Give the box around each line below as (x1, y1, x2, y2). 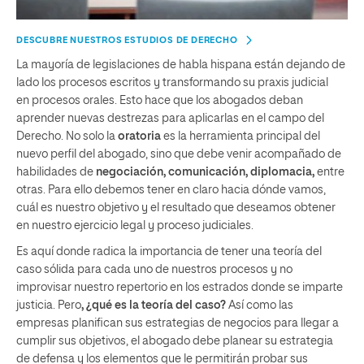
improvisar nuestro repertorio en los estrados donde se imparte (16, 281, 343, 293)
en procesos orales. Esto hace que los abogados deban (16, 94, 303, 106)
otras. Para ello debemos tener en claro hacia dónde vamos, (16, 184, 326, 196)
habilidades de (16, 166, 96, 178)
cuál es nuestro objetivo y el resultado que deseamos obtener (16, 201, 336, 214)
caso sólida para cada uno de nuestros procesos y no (16, 263, 292, 275)
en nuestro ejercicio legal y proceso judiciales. (16, 219, 253, 232)
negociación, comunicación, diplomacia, (96, 166, 314, 178)
